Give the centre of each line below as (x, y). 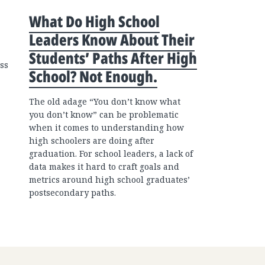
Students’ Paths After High (113, 58)
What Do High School (94, 21)
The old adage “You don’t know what (105, 101)
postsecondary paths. (72, 193)
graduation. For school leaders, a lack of (111, 153)
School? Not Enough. (93, 76)
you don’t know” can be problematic (104, 114)
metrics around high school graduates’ (109, 180)
